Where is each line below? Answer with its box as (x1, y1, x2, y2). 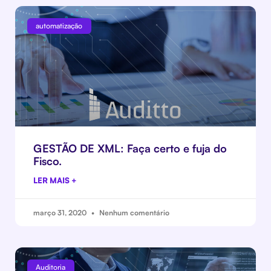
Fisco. (33, 154, 62, 168)
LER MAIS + (33, 175, 77, 185)
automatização (36, 21, 83, 31)
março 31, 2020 (33, 208, 88, 217)
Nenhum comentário (97, 208, 169, 217)
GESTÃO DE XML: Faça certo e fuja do (33, 142, 227, 155)
